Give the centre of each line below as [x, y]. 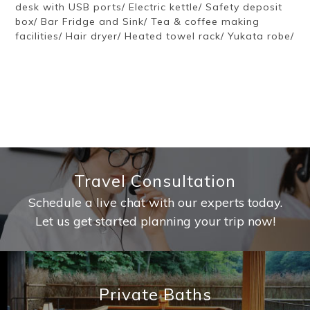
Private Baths [155, 294]
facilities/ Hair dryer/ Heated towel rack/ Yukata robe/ [155, 36]
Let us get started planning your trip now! [155, 221]
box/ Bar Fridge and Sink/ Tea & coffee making [138, 21]
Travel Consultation [155, 181]
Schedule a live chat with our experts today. [155, 202]
